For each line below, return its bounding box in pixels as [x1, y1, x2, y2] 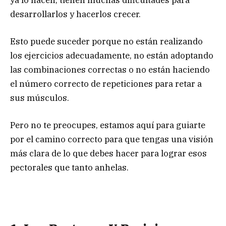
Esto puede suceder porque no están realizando [10, 35, 203, 47]
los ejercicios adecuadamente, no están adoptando [10, 49, 213, 61]
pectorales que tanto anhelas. [10, 162, 129, 174]
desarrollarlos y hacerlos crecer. [10, 8, 141, 20]
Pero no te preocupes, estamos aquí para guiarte [10, 120, 205, 131]
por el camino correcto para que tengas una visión [10, 134, 213, 145]
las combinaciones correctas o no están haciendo [10, 64, 210, 75]
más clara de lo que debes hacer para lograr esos [10, 148, 207, 159]
